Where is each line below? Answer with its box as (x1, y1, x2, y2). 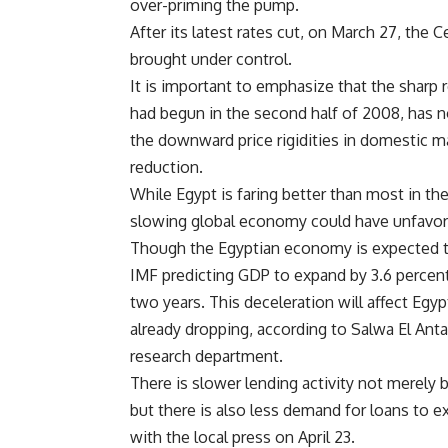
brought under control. (130, 49, 292, 70)
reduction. (130, 157, 203, 178)
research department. (130, 346, 283, 367)
